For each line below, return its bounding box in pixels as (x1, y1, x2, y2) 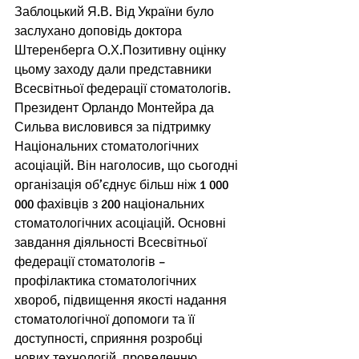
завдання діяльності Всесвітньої (14, 235, 210, 252)
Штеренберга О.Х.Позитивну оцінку (14, 42, 229, 59)
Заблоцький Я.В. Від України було (14, 4, 217, 21)
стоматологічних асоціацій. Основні (14, 216, 229, 232)
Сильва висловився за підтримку (14, 119, 214, 136)
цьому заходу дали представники (14, 62, 215, 79)
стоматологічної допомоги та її (14, 312, 198, 329)
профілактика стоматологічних (14, 273, 200, 290)
